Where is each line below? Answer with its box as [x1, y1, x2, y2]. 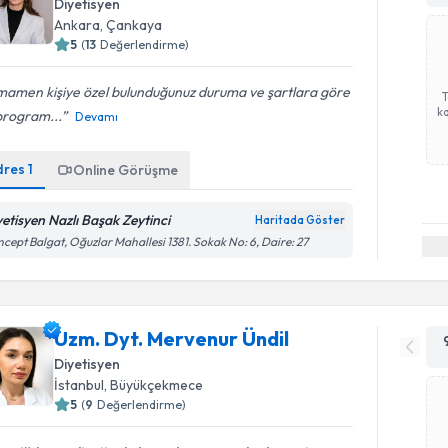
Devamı [75, 108, 119, 124]
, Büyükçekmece [104, 376, 204, 394]
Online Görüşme [73, 160, 179, 179]
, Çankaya [100, 15, 163, 34]
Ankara [54, 15, 101, 34]
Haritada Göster [255, 212, 346, 227]
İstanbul [54, 376, 105, 394]
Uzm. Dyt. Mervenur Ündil [54, 326, 290, 351]
